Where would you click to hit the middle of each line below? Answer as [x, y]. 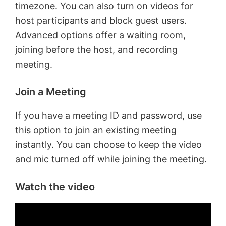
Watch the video [55, 186]
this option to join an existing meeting [96, 130]
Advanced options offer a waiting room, [100, 35]
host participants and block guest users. [101, 20]
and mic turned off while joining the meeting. [111, 159]
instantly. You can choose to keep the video [108, 144]
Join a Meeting [51, 92]
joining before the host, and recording [96, 49]
